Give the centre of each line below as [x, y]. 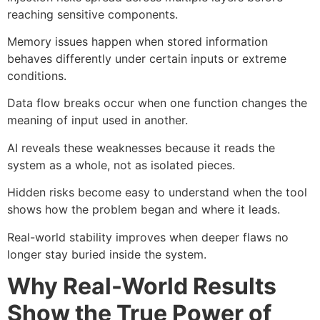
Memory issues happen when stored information [137, 42]
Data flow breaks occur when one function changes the [157, 103]
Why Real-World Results [142, 286]
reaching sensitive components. [92, 14]
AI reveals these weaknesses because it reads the [141, 147]
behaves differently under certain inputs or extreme [147, 59]
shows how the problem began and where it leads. [144, 210]
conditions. [37, 76]
